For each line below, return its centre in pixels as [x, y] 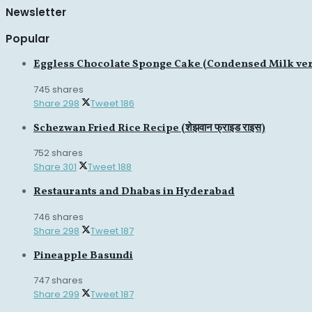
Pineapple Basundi [83, 256]
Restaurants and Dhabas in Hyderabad [134, 192]
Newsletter [36, 13]
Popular [28, 39]
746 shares [58, 217]
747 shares [58, 280]
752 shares [58, 153]
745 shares [58, 89]
